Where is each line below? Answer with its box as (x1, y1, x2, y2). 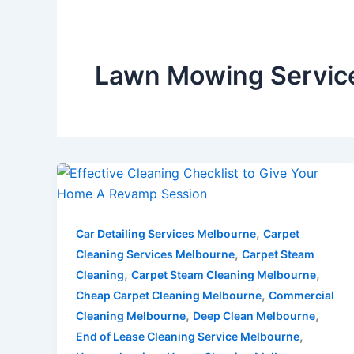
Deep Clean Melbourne (193, 308, 315, 322)
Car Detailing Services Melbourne (76, 226, 256, 240)
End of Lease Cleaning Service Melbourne (76, 329, 299, 343)
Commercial (269, 288, 334, 302)
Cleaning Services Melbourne (76, 247, 235, 261)
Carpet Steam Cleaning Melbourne (131, 267, 316, 281)
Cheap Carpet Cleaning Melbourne (76, 288, 262, 302)
